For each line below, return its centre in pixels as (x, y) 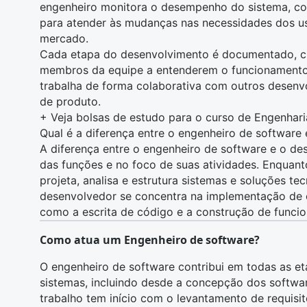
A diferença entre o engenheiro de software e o (165, 149)
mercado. (64, 38)
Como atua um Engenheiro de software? (150, 240)
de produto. (70, 101)
